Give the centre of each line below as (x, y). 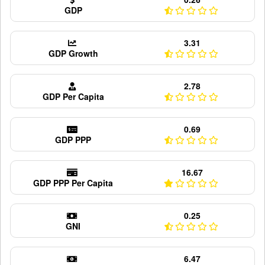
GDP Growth (73, 53)
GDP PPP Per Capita (73, 183)
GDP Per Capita (73, 96)
